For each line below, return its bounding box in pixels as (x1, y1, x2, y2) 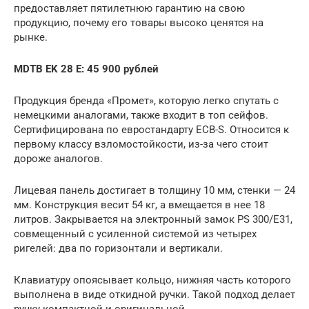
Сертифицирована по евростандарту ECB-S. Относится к (14, 123, 289, 136)
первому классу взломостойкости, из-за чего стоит (14, 137, 268, 150)
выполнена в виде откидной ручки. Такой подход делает (14, 288, 295, 301)
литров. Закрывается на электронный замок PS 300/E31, (14, 212, 292, 226)
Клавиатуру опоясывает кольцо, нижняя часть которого (14, 273, 291, 286)
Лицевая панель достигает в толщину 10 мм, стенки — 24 (14, 183, 295, 197)
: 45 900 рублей (81, 62, 159, 75)
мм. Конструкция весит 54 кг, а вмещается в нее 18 (14, 198, 265, 211)
